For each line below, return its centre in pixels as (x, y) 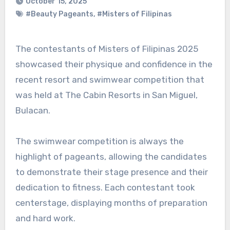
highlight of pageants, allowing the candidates (111, 157)
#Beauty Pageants (59, 14)
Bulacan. (33, 111)
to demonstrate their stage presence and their (111, 172)
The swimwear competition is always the (99, 141)
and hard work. (45, 218)
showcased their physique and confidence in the (114, 64)
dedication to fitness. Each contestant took (105, 188)
